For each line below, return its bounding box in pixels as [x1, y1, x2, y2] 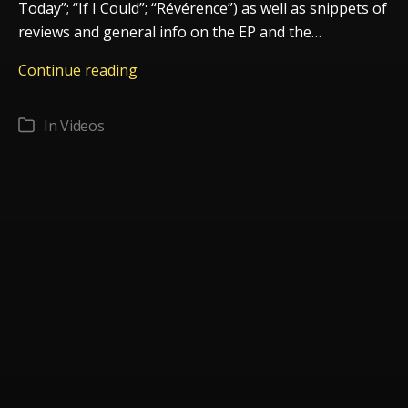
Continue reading [18, 59, 138, 80]
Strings [137, 106, 186, 127]
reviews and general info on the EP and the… [18, 21, 321, 42]
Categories [17, 117, 90, 138]
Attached [137, 129, 197, 150]
